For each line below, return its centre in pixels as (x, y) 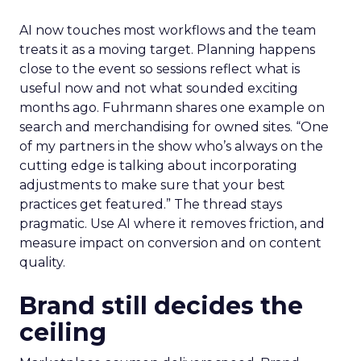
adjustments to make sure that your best (152, 185)
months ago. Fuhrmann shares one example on (172, 108)
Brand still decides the (161, 306)
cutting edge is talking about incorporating (158, 166)
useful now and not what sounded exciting (159, 89)
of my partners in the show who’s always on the (171, 147)
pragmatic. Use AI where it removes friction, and (172, 224)
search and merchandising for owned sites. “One (174, 127)
